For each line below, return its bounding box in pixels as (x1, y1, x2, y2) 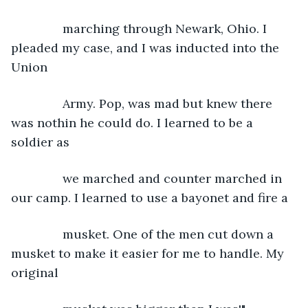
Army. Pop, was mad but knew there (25, 95, 276, 111)
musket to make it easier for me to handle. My (11, 245, 287, 261)
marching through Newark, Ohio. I (25, 20, 270, 36)
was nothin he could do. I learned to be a (11, 114, 256, 131)
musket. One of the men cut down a (25, 225, 277, 242)
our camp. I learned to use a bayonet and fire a (11, 189, 288, 206)
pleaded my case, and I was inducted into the (11, 39, 283, 56)
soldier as (11, 133, 69, 150)
